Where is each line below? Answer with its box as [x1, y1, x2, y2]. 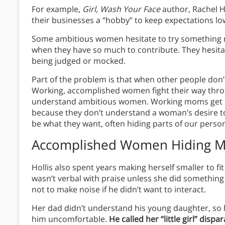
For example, [32, 3, 82, 15]
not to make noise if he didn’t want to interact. [32, 183, 208, 195]
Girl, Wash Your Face [82, 3, 162, 15]
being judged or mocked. [32, 55, 126, 66]
